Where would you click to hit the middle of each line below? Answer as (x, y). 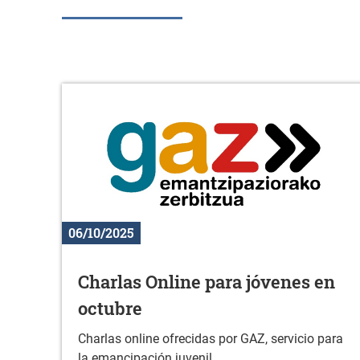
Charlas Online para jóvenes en (207, 282)
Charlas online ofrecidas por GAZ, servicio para (211, 339)
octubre (110, 309)
